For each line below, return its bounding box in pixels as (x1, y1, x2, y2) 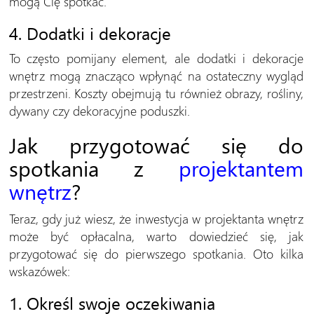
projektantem (179, 153, 303, 182)
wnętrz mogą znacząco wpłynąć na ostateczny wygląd (8, 66, 303, 84)
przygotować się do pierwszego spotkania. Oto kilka (8, 244, 303, 262)
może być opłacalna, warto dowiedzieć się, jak (8, 226, 303, 245)
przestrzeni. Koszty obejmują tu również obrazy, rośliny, (8, 83, 303, 102)
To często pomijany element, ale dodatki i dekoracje (8, 48, 303, 67)
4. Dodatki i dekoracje (8, 21, 171, 44)
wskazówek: (8, 261, 70, 280)
